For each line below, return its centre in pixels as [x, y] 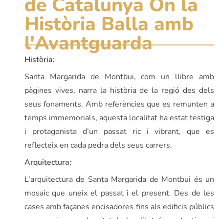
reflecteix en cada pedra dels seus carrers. [98, 145]
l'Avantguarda [88, 43]
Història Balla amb [109, 24]
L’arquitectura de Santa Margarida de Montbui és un [119, 179]
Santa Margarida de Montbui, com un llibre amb [119, 77]
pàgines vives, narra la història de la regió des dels [119, 90]
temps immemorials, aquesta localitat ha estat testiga [119, 118]
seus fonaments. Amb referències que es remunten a [119, 104]
